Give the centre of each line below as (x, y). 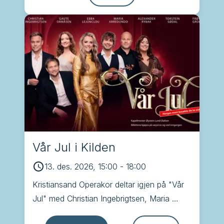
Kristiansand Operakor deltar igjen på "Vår (108, 184)
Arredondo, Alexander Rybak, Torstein (101, 212)
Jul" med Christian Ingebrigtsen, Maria (101, 198)
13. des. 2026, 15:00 (81, 166)
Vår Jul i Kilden (74, 147)
